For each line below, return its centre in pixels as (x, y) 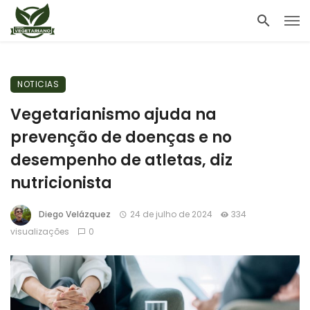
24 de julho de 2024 (171, 215)
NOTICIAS (38, 84)
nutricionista (61, 183)
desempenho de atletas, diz (121, 160)
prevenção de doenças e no (121, 137)
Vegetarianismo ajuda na (113, 115)
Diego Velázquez (75, 215)
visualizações (40, 231)
